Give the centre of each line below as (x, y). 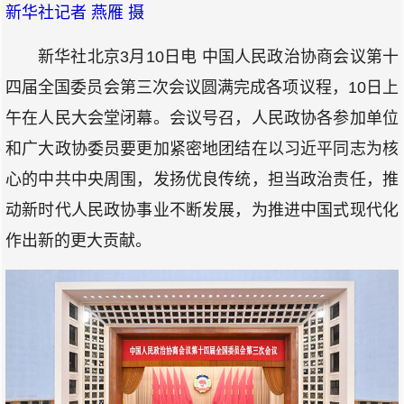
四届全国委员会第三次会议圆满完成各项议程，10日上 (202, 88)
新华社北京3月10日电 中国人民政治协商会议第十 (218, 57)
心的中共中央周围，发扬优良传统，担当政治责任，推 (202, 180)
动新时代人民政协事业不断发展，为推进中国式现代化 (202, 211)
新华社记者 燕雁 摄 (75, 13)
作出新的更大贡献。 (78, 241)
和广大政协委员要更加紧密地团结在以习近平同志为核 (202, 149)
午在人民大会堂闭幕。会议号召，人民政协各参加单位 (202, 119)
